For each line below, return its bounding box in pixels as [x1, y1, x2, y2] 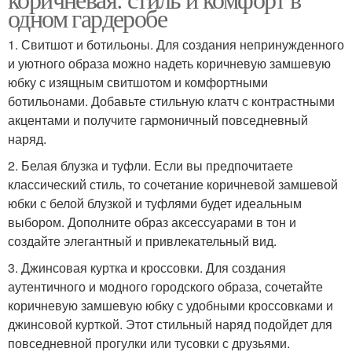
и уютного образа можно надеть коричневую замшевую [8, 54, 331, 73]
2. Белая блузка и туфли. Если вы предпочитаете [8, 156, 293, 175]
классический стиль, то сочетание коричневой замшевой [8, 175, 338, 194]
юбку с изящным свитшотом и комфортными [8, 73, 268, 92]
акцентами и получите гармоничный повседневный [8, 111, 308, 130]
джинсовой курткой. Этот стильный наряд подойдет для [8, 315, 332, 334]
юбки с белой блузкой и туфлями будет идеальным [8, 194, 302, 213]
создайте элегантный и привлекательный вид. [8, 232, 277, 251]
